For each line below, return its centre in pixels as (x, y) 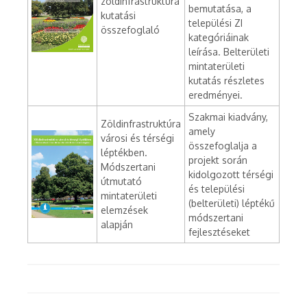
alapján (117, 225)
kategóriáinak (219, 38)
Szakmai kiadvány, (228, 117)
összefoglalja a (223, 146)
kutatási (118, 16)
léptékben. (124, 153)
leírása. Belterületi (229, 52)
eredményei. (216, 95)
